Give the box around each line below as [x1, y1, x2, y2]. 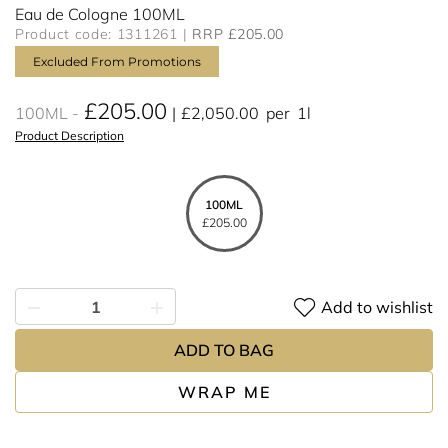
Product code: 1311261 [15, 25, 178, 43]
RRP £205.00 [192, 25, 285, 43]
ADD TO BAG [174, 340, 274, 360]
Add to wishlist [321, 296, 433, 317]
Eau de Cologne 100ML [15, 4, 185, 24]
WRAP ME [177, 382, 271, 402]
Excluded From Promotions [33, 54, 201, 69]
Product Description [15, 128, 124, 143]
